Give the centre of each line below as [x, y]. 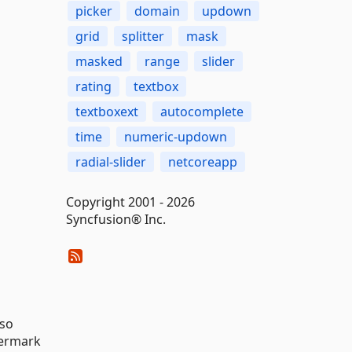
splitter [143, 36]
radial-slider [110, 162]
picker [93, 11]
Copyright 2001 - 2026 [130, 202]
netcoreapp [202, 162]
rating [93, 86]
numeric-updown [175, 137]
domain [157, 11]
